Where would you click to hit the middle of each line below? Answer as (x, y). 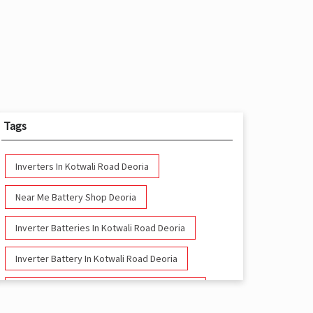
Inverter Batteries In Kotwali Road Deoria (100, 228)
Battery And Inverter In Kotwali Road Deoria (105, 290)
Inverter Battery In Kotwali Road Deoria (96, 259)
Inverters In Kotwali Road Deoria (82, 167)
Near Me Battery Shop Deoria (75, 197)
